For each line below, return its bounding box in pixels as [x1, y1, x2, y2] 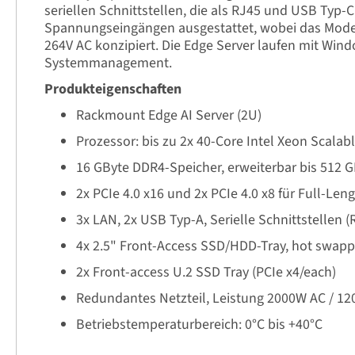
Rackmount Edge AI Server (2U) [76, 105, 261, 125]
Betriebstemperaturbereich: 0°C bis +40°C [76, 315, 323, 334]
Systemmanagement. [44, 53, 172, 73]
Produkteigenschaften [44, 79, 181, 99]
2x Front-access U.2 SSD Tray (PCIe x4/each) [76, 262, 336, 282]
